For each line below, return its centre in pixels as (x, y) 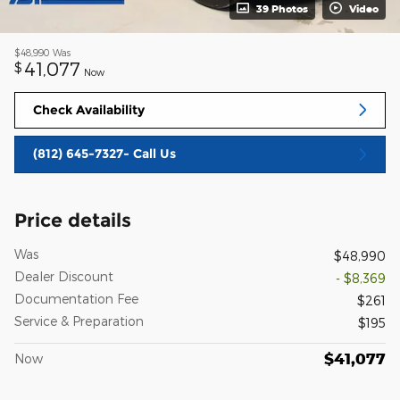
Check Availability (89, 109)
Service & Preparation (79, 321)
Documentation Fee (76, 298)
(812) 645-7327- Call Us (104, 154)
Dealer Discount (64, 276)
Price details (73, 220)
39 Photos (282, 8)
